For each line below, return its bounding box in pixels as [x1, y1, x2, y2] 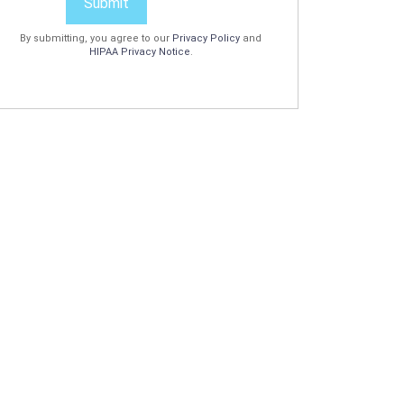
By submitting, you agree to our [20, 32, 172, 44]
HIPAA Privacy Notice [88, 46, 190, 58]
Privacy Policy [172, 32, 240, 44]
